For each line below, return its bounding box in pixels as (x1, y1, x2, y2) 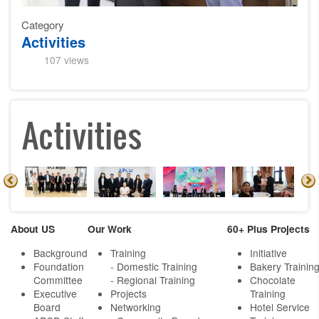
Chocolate (250, 273, 296, 288)
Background (33, 246, 88, 261)
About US (11, 221, 55, 236)
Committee (33, 273, 83, 288)
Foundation (33, 259, 84, 274)
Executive (33, 286, 77, 301)
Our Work (88, 221, 132, 236)
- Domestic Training (110, 259, 197, 274)
